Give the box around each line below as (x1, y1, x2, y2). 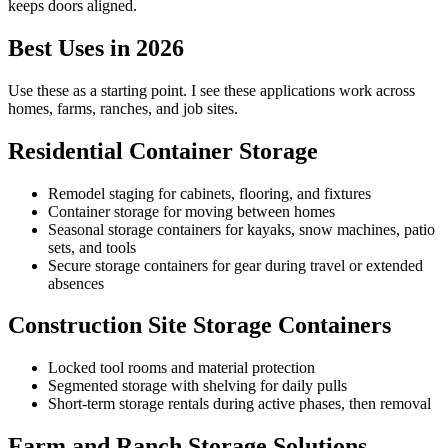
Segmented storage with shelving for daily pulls (48, 377, 347, 395)
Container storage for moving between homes (48, 202, 335, 220)
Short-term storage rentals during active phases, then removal (48, 395, 431, 413)
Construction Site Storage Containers (8, 312, 391, 339)
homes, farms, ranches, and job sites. (8, 99, 238, 117)
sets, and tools (48, 238, 136, 256)
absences (48, 274, 104, 292)
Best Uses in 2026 (8, 34, 184, 61)
